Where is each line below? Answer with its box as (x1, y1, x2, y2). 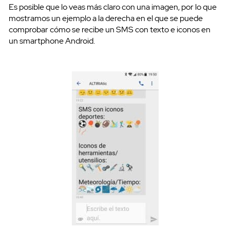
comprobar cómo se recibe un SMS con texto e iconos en (9, 24, 210, 35)
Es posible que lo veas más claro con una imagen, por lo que (9, 2, 217, 13)
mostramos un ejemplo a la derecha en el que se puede (9, 13, 203, 24)
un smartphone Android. (9, 35, 95, 47)
